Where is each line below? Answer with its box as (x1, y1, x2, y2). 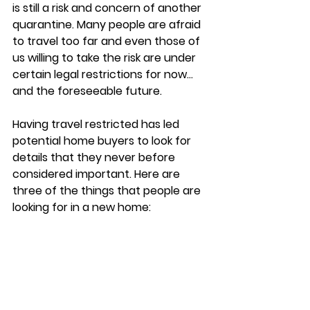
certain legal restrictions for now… (12, 66, 196, 82)
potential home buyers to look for (12, 133, 194, 149)
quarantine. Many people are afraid (12, 17, 203, 33)
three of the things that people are (12, 183, 203, 199)
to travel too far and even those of (12, 33, 203, 49)
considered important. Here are (12, 166, 183, 182)
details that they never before (12, 149, 178, 165)
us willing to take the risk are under (12, 50, 199, 66)
